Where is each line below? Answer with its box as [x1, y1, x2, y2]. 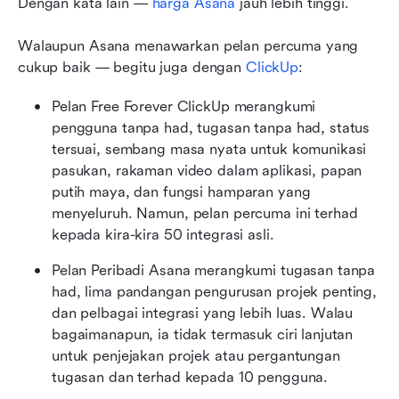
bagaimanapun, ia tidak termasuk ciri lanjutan [52, 326, 354, 344]
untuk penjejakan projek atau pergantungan [52, 347, 340, 365]
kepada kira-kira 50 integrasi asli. [52, 226, 274, 244]
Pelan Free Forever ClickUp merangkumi [52, 98, 316, 116]
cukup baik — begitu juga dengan [18, 59, 246, 77]
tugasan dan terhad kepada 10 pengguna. [52, 369, 329, 387]
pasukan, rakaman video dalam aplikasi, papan [52, 162, 362, 180]
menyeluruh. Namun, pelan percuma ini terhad [52, 205, 358, 223]
